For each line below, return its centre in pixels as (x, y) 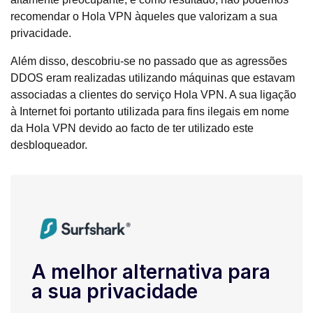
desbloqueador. (49, 145)
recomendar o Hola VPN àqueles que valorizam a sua (144, 17)
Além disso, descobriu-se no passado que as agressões (149, 61)
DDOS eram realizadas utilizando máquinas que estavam (153, 78)
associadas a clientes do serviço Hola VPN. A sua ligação (153, 95)
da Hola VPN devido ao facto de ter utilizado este (132, 129)
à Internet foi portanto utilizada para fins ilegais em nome (150, 112)
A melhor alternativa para (151, 272)
